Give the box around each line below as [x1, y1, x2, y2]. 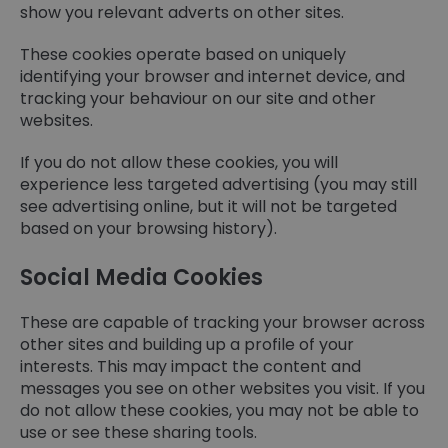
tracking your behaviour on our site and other [20, 87, 376, 110]
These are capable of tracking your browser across [20, 311, 425, 334]
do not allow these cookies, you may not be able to [20, 399, 419, 422]
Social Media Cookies [20, 262, 263, 293]
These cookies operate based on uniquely [20, 43, 346, 66]
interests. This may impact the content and [20, 355, 361, 378]
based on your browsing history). [20, 217, 277, 240]
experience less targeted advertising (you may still [20, 173, 417, 196]
